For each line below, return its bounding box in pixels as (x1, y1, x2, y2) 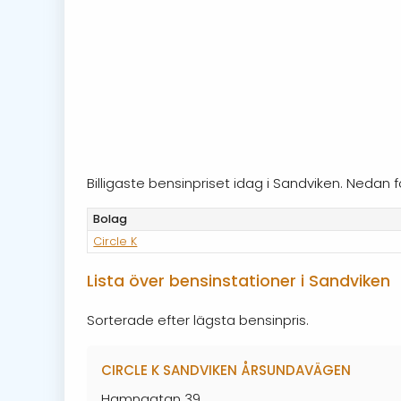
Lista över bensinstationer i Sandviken (87, 270, 390, 293)
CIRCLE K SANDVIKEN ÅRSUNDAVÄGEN (101, 360, 351, 380)
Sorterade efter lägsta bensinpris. (87, 310, 309, 329)
